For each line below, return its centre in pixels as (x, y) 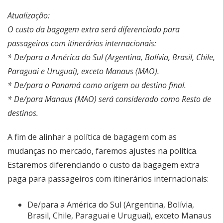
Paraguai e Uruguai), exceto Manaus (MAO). (83, 71)
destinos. (23, 113)
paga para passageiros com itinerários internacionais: (108, 178)
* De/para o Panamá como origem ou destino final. (97, 85)
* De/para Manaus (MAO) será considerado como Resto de (109, 99)
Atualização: (29, 15)
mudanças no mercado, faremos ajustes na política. (103, 151)
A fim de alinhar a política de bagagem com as (92, 137)
